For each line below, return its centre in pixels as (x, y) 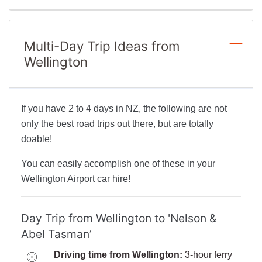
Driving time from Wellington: (118, 255)
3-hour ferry (207, 255)
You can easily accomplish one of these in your (118, 164)
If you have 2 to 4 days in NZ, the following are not (124, 109)
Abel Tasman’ (56, 234)
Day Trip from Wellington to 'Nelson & (119, 218)
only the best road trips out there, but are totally (117, 124)
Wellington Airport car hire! (76, 179)
